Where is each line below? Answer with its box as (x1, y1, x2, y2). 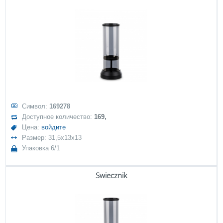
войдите (41, 123, 66, 131)
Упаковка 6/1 (22, 144, 60, 152)
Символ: (22, 103, 50, 110)
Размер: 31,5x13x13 (22, 134, 82, 141)
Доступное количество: (22, 113, 95, 120)
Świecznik (96, 170, 127, 180)
